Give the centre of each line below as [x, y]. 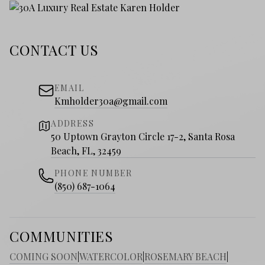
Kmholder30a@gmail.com [111, 101]
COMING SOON [43, 257]
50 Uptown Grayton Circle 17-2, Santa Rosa [143, 137]
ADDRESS [73, 124]
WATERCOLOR [111, 257]
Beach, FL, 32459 [86, 151]
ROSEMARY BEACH [185, 257]
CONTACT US [54, 50]
